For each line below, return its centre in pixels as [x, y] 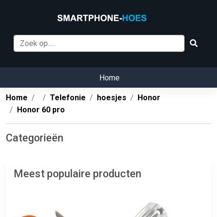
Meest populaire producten [77, 174]
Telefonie [68, 98]
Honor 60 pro [41, 110]
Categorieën [35, 138]
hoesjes [112, 98]
